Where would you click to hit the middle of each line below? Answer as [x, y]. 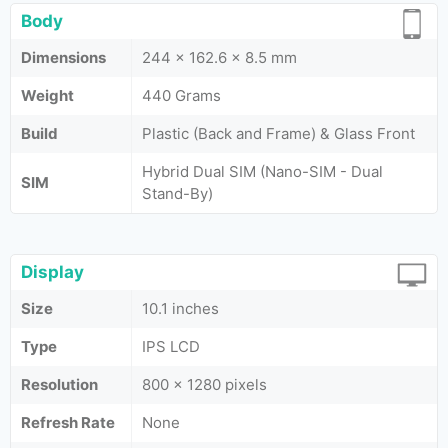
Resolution [59, 384]
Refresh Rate [68, 422]
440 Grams [181, 95]
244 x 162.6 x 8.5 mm [219, 57]
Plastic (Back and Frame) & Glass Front [278, 133]
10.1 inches [180, 308]
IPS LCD [171, 346]
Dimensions [63, 57]
